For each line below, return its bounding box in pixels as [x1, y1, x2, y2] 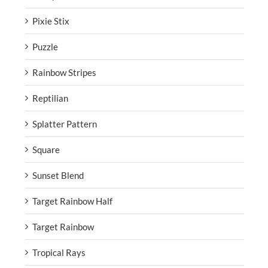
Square [32, 144, 60, 155]
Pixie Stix [32, 15, 69, 26]
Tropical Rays [32, 246, 86, 258]
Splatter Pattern [32, 118, 97, 129]
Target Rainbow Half [32, 195, 112, 206]
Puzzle [32, 41, 58, 52]
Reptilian [32, 92, 68, 103]
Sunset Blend [32, 169, 84, 181]
